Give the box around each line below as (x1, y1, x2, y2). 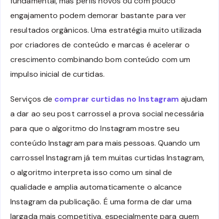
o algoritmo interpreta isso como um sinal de (10, 167, 173, 177)
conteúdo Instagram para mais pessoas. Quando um (10, 137, 200, 148)
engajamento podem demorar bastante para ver (10, 10, 187, 21)
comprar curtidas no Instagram (54, 93, 179, 104)
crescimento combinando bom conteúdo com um (10, 54, 191, 65)
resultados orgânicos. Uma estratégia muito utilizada (10, 25, 202, 36)
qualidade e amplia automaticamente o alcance (10, 181, 182, 192)
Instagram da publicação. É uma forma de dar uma (10, 196, 192, 207)
